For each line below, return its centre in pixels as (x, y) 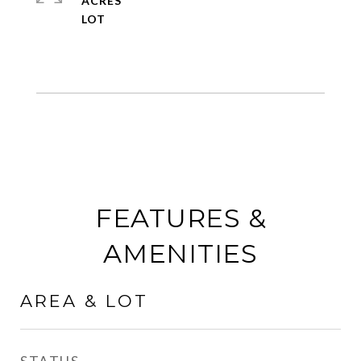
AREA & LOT (84, 301)
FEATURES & (180, 218)
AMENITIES (180, 253)
